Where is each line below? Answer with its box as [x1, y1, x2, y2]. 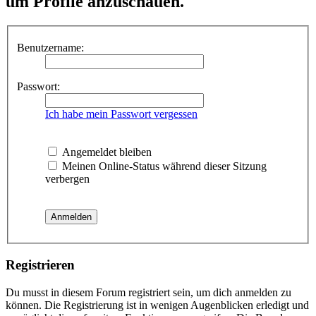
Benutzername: [17, 42, 84, 54]
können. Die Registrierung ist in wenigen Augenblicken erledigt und [6, 298, 309, 311]
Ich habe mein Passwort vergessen [45, 108, 197, 121]
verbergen [45, 173, 90, 186]
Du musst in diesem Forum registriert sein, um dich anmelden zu [6, 286, 291, 298]
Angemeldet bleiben [59, 146, 152, 159]
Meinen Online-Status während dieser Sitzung [59, 160, 267, 173]
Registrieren [6, 257, 75, 273]
